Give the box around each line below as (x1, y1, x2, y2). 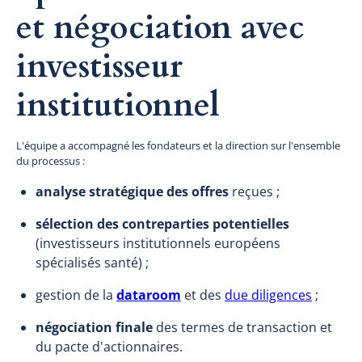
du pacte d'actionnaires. (36, 337, 183, 356)
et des (181, 285, 225, 304)
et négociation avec (16, 5, 305, 50)
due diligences (225, 285, 312, 304)
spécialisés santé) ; (36, 253, 149, 271)
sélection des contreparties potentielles (36, 214, 289, 233)
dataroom (116, 285, 181, 304)
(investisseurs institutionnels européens (36, 234, 280, 252)
